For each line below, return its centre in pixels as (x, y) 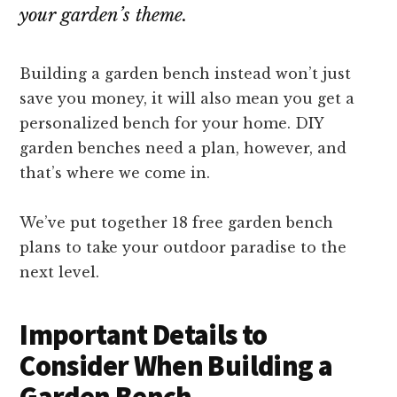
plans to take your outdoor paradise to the (183, 248)
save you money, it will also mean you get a (187, 99)
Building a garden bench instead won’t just (186, 74)
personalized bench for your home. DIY (172, 124)
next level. (62, 272)
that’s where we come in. (117, 173)
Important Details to (144, 335)
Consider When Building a (176, 366)
